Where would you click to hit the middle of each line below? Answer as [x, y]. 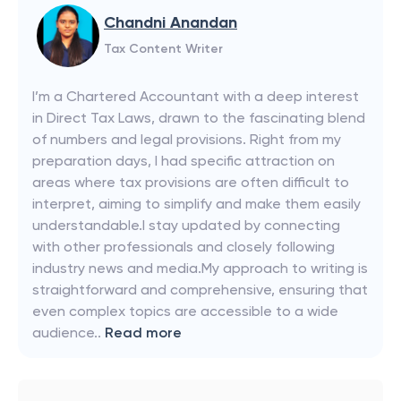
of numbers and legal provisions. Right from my [187, 139]
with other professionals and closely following [183, 247]
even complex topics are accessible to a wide [185, 311]
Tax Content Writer [163, 49]
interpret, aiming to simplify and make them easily [196, 204]
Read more [143, 333]
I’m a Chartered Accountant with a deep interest [196, 96]
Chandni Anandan [171, 22]
